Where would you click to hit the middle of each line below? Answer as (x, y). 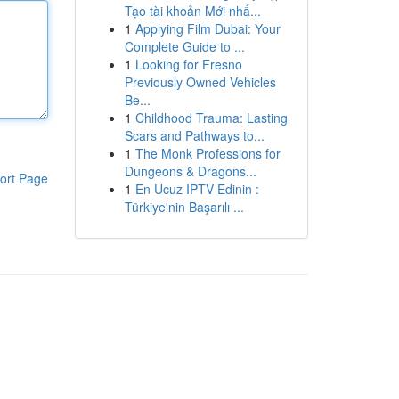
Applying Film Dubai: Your (208, 28)
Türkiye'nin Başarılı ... (184, 207)
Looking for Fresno (188, 64)
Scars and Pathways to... (194, 135)
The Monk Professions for (208, 153)
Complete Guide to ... (184, 46)
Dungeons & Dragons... (190, 171)
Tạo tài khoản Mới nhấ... (192, 11)
